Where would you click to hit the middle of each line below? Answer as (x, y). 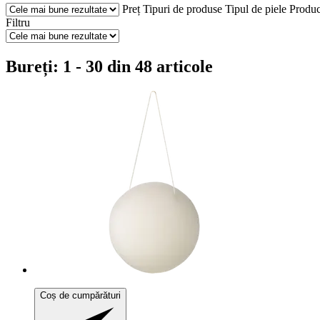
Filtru (18, 22)
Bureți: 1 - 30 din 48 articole (109, 66)
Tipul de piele (256, 9)
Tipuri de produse (182, 9)
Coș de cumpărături (80, 295)
